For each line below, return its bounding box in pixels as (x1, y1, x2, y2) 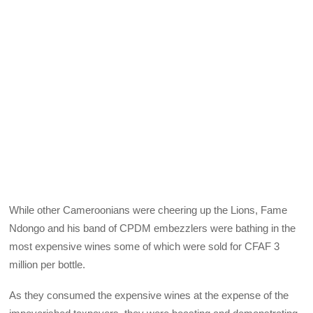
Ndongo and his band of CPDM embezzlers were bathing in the (9, 221, 296, 234)
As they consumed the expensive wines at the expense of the (9, 289, 289, 302)
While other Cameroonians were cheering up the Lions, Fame (9, 203, 288, 216)
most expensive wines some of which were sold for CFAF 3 (9, 240, 280, 252)
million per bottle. (9, 258, 86, 270)
